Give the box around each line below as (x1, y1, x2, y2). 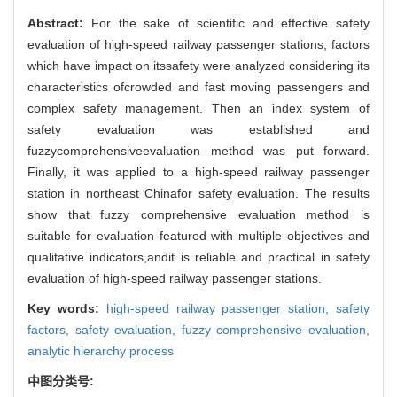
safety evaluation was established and (27, 121, 370, 136)
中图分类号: (27, 373, 97, 388)
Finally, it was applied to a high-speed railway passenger (27, 164, 370, 179)
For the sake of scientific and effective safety (90, 15, 370, 30)
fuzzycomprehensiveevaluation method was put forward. (27, 143, 370, 158)
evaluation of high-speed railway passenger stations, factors (27, 36, 370, 51)
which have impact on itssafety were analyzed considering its (27, 58, 370, 73)
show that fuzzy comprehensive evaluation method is (27, 206, 370, 222)
